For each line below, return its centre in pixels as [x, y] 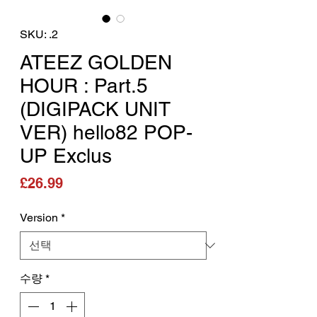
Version [39, 217]
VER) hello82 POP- [106, 132]
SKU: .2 [39, 34]
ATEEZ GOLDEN [96, 62]
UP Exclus [66, 155]
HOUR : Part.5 [84, 85]
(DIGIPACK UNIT [95, 109]
